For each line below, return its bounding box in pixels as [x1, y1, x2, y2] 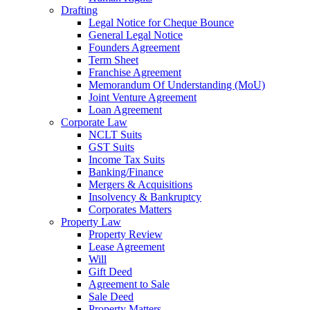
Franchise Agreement [89, 66, 181, 79]
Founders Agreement [89, 42, 180, 54]
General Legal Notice [89, 29, 183, 42]
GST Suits [89, 141, 134, 154]
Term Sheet [89, 54, 138, 66]
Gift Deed [89, 266, 132, 278]
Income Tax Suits [89, 154, 165, 166]
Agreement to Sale [89, 278, 170, 291]
